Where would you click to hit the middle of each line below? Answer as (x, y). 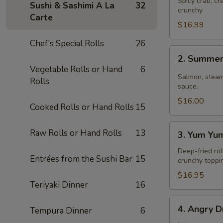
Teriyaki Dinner (59, 185)
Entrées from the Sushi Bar (81, 159)
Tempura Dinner (61, 211)
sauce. (188, 86)
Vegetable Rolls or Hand (76, 69)
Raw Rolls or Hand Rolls (76, 133)
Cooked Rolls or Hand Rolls (82, 107)
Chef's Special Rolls (67, 44)
